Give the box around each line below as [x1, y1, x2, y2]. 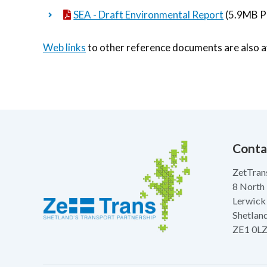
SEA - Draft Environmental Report [73, 8, 224, 21]
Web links [43, 41, 86, 54]
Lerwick [232, 194, 266, 206]
